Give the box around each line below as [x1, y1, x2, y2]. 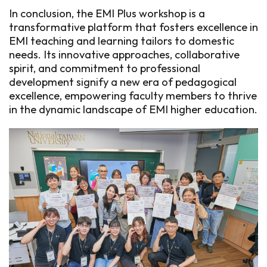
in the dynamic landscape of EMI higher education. [9, 103, 257, 116]
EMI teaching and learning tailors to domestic [9, 34, 234, 48]
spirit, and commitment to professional [9, 61, 200, 75]
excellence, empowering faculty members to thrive [9, 89, 257, 103]
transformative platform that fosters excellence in [9, 20, 258, 34]
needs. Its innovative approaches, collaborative [9, 48, 240, 61]
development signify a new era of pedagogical [9, 75, 237, 89]
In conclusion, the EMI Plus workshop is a [9, 7, 205, 20]
